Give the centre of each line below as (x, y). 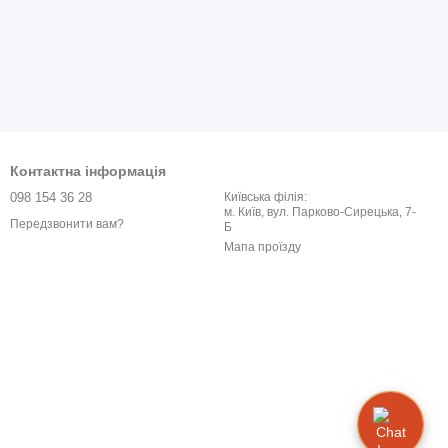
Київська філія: (265, 197)
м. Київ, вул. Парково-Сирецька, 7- (320, 212)
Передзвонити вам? (67, 224)
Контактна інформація (88, 171)
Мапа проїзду (262, 247)
